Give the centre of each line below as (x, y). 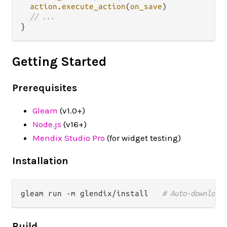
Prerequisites (45, 88)
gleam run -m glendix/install (91, 193)
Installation (40, 161)
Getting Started (59, 61)
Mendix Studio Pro (69, 138)
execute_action (94, 6)
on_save (146, 6)
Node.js (47, 124)
